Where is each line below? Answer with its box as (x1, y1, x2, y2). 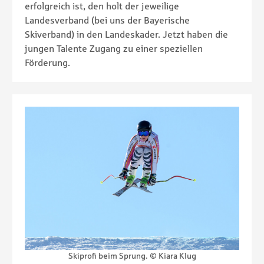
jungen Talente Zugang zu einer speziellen (25, 42, 203, 54)
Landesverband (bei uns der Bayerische (25, 14, 190, 25)
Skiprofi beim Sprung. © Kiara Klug (68, 250, 196, 260)
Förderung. (25, 57, 70, 68)
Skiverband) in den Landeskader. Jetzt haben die (25, 28, 228, 39)
